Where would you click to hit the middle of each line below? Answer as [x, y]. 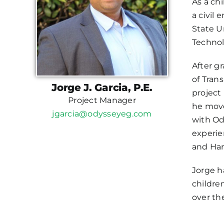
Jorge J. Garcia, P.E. [102, 88]
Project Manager [102, 100]
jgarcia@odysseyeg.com [102, 114]
